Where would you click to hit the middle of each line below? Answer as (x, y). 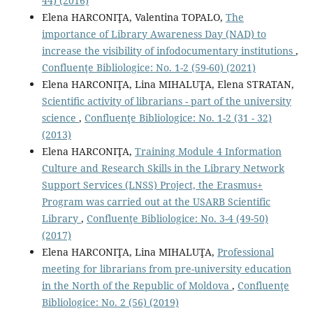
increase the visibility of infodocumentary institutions (168, 50)
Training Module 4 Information (208, 151)
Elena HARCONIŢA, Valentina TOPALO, (133, 17)
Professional (245, 252)
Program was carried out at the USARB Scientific (156, 201)
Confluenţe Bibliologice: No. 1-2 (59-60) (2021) (148, 67)
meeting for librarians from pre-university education (166, 268)
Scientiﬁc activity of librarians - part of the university (166, 101)
